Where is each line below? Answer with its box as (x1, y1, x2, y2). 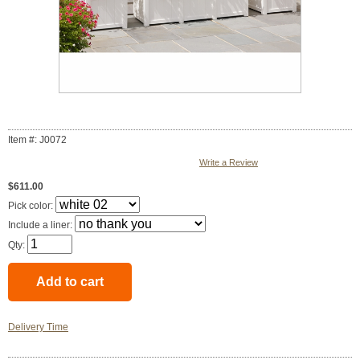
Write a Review (199, 157, 258, 168)
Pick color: (8, 200, 55, 212)
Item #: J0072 (8, 134, 67, 146)
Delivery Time (8, 321, 68, 333)
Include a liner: (8, 219, 75, 231)
